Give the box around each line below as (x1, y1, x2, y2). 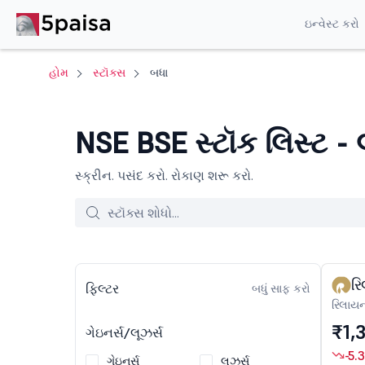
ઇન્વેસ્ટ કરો (304, 15, 359, 31)
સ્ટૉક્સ (93, 65, 125, 80)
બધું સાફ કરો (251, 281, 310, 296)
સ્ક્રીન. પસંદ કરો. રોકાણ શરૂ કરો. (75, 167, 253, 183)
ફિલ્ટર (86, 280, 119, 297)
